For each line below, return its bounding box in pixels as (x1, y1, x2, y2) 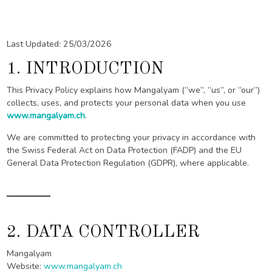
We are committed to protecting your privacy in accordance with (7, 132, 256, 144)
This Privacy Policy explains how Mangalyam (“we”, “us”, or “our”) (7, 84, 260, 97)
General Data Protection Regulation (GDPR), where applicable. (7, 157, 250, 169)
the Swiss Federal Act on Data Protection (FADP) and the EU (7, 144, 242, 157)
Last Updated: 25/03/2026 (7, 38, 112, 50)
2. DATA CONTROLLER (7, 223, 200, 241)
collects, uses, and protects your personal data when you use (7, 97, 246, 109)
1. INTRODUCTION (7, 60, 165, 78)
